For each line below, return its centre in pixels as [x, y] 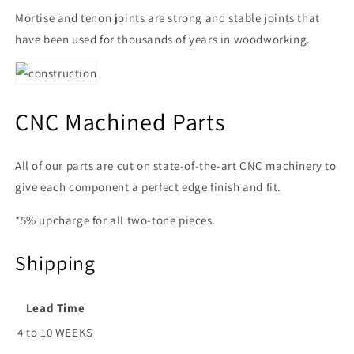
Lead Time [55, 308]
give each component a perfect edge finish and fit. [149, 187]
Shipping [56, 262]
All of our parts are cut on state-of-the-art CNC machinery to [176, 166]
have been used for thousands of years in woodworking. [163, 39]
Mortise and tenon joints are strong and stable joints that [168, 17]
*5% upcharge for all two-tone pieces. [116, 220]
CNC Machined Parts [121, 121]
